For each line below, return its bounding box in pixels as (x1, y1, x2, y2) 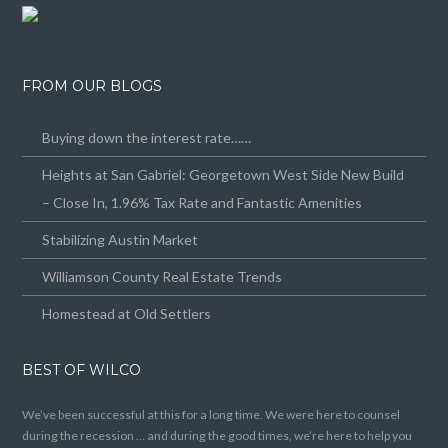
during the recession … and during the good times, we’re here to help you (22, 428, 413, 444)
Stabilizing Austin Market (42, 231, 199, 249)
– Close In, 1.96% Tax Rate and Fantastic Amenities (42, 194, 363, 212)
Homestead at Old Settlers (42, 305, 212, 323)
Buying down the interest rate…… (42, 129, 252, 147)
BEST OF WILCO (22, 361, 142, 380)
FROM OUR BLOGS (22, 77, 163, 96)
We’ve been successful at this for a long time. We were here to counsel (22, 407, 401, 423)
